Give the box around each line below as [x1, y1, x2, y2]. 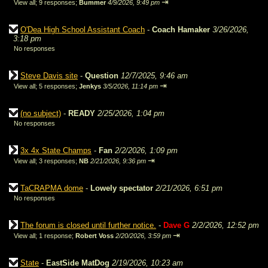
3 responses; [39, 157, 79, 165]
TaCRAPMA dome [20, 184, 83, 193]
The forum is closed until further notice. [20, 221, 156, 230]
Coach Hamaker [152, 25, 210, 34]
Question [85, 71, 118, 80]
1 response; [39, 232, 75, 239]
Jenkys [79, 83, 101, 90]
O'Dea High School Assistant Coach [20, 25, 145, 34]
